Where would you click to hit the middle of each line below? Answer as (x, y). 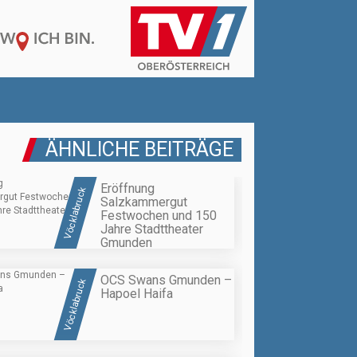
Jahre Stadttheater (152, 229)
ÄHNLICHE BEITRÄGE (139, 150)
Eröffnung (127, 189)
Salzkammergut (144, 202)
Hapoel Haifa (137, 293)
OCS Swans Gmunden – (166, 280)
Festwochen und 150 (159, 216)
